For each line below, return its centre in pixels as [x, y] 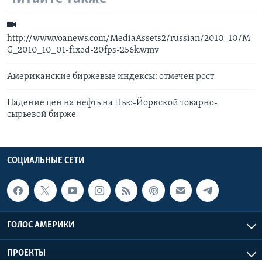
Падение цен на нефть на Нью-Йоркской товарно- [112, 103]
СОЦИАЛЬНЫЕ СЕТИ [46, 161]
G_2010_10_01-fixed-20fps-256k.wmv [83, 51]
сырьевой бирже [42, 115]
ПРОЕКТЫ [26, 253]
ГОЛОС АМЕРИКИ [41, 225]
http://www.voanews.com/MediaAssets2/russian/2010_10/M [129, 39]
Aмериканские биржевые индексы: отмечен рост [111, 77]
